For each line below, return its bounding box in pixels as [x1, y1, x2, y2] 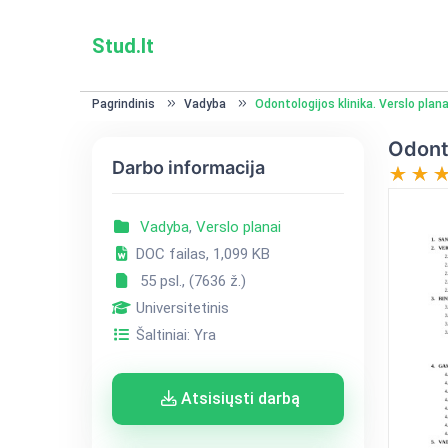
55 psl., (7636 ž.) [131, 272, 246, 290]
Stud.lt [91, 33, 154, 58]
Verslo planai [195, 218, 281, 236]
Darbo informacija [111, 157, 265, 178]
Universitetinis [131, 299, 229, 317]
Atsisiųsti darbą [176, 389, 300, 408]
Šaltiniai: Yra [131, 326, 216, 344]
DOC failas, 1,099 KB [131, 245, 270, 263]
